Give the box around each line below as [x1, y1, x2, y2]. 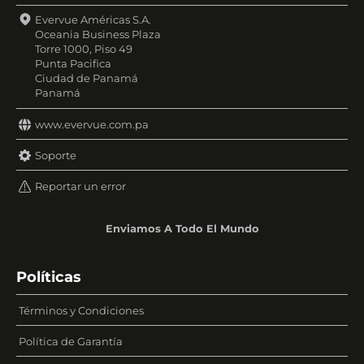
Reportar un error [35, 180, 126, 193]
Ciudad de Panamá [35, 71, 138, 84]
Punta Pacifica [35, 57, 111, 70]
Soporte [35, 149, 76, 162]
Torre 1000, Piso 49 [35, 42, 132, 55]
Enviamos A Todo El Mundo [105, 221, 259, 235]
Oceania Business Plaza [35, 28, 161, 41]
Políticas [16, 267, 81, 286]
